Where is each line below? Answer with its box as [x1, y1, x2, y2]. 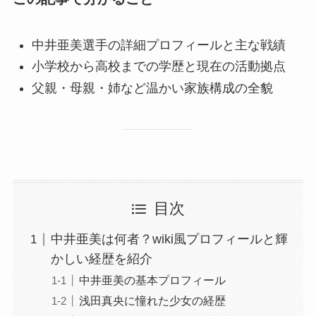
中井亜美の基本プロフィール [78, 274, 226, 287]
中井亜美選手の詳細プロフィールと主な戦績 [31, 37, 286, 52]
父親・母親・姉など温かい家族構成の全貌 [31, 80, 273, 95]
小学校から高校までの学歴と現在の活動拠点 [31, 59, 286, 74]
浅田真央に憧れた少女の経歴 [78, 294, 226, 308]
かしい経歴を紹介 [50, 252, 152, 267]
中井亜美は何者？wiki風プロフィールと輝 [50, 232, 288, 247]
